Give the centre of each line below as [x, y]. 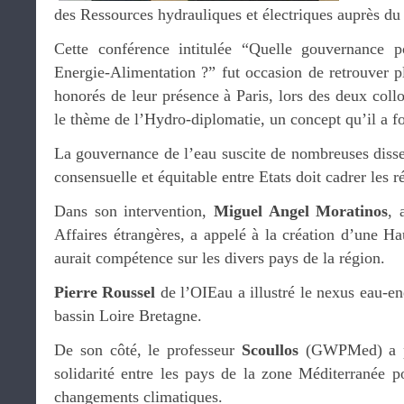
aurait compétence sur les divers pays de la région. [220, 257]
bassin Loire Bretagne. [128, 315]
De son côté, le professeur [148, 349]
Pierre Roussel [105, 292]
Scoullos [270, 349]
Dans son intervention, [134, 211]
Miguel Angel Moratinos [301, 211]
